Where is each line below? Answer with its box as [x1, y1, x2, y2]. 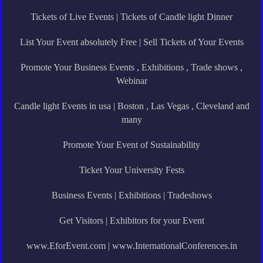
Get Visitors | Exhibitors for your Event [59, 215, 204, 225]
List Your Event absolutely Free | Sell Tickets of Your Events [19, 36, 244, 47]
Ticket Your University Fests [79, 164, 184, 175]
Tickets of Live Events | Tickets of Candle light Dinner [31, 11, 232, 22]
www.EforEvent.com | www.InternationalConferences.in [26, 240, 237, 251]
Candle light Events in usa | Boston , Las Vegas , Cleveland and [14, 100, 249, 111]
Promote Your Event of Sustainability [63, 139, 200, 150]
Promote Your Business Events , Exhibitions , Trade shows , [21, 62, 242, 72]
